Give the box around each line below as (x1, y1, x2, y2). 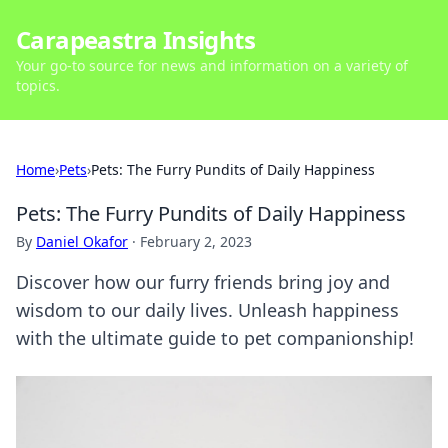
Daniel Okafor (36, 232, 128, 251)
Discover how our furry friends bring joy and (16, 270, 390, 294)
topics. (16, 76, 60, 95)
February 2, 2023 (140, 232, 252, 251)
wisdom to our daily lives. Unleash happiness (16, 298, 399, 322)
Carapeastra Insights (16, 23, 255, 56)
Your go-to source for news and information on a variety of (16, 56, 408, 75)
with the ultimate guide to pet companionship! (16, 326, 414, 350)
